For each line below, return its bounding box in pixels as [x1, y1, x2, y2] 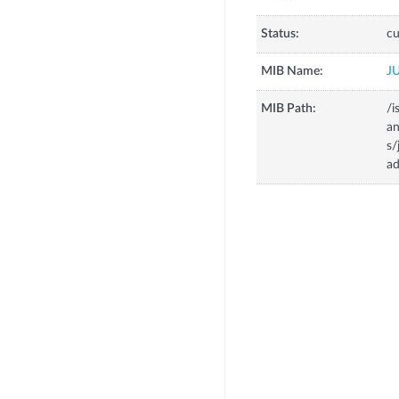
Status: [260, 28, 299, 41]
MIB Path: [260, 102, 316, 116]
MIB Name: [260, 65, 323, 78]
